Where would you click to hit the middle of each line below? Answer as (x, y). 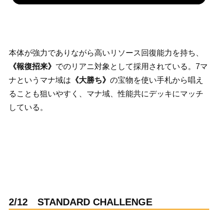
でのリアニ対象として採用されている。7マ (131, 66)
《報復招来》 (32, 66)
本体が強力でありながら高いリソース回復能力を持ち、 (106, 53)
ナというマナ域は (40, 80)
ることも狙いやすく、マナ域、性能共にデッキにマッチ (106, 93)
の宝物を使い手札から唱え (156, 80)
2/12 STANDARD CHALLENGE (80, 202)
